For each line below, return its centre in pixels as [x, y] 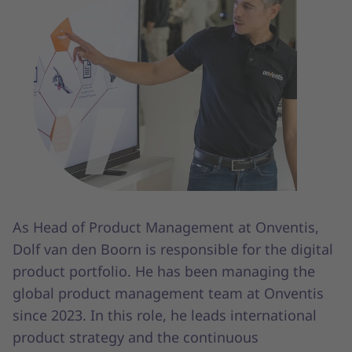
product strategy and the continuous [136, 337]
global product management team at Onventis [168, 293]
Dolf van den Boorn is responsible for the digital [173, 249]
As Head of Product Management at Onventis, [166, 227]
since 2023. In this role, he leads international [165, 315]
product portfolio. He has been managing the [164, 271]
